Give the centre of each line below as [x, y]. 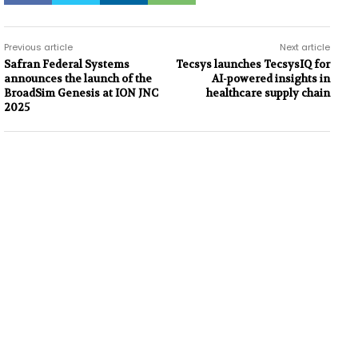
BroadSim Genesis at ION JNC [81, 93]
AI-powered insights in [270, 78]
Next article [304, 47]
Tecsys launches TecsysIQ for [253, 64]
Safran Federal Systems [67, 64]
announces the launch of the [78, 78]
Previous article [38, 47]
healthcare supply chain [268, 93]
